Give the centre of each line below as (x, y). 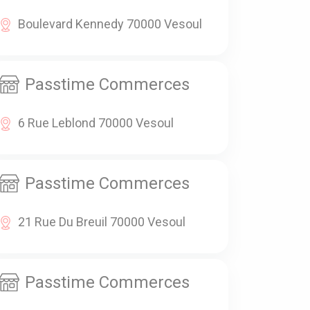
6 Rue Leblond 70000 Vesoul (96, 123)
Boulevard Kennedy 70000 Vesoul (110, 24)
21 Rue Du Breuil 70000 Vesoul (102, 222)
